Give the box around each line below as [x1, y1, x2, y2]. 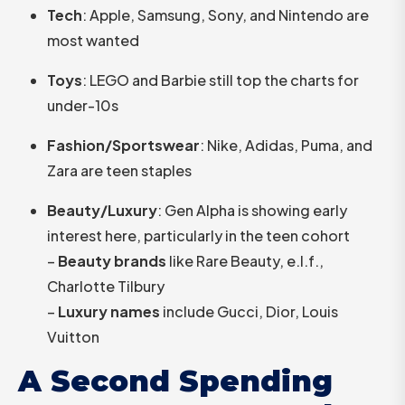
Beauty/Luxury [47, 200, 157, 220]
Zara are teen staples [47, 160, 192, 180]
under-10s [47, 95, 118, 115]
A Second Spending [18, 363, 333, 399]
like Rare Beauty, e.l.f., [166, 250, 324, 270]
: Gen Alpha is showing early [157, 200, 347, 220]
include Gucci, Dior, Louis [160, 301, 338, 321]
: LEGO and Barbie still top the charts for [82, 70, 359, 89]
